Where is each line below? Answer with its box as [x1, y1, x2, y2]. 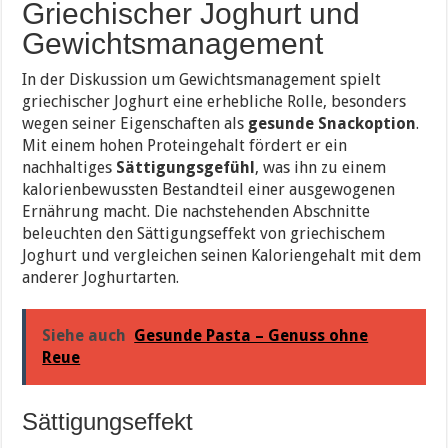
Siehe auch [42, 326, 127, 346]
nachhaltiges [22, 158, 117, 178]
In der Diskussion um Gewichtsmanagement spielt [22, 70, 382, 90]
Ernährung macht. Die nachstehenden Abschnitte [22, 202, 371, 222]
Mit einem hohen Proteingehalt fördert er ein [22, 136, 348, 156]
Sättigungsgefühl [116, 158, 256, 178]
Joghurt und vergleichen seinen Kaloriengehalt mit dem [22, 246, 422, 266]
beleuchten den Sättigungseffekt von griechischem [22, 224, 386, 244]
